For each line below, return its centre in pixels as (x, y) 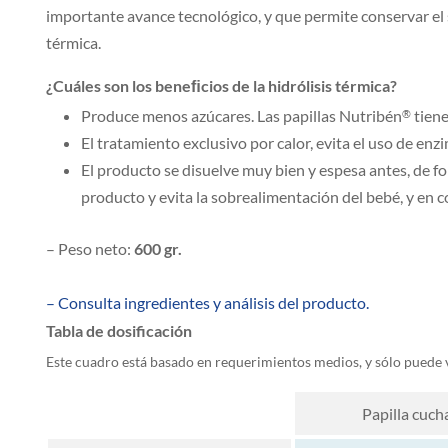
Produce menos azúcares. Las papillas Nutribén (241, 116)
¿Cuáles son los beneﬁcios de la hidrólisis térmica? (221, 86)
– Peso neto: (90, 249)
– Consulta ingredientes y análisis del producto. (207, 302)
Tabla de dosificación (119, 330)
